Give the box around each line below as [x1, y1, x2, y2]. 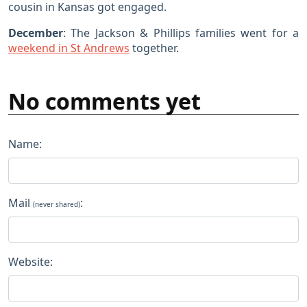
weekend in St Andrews [8, 40, 130, 56]
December [8, 25, 63, 41]
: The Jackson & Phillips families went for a [63, 25, 299, 41]
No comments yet [8, 86, 201, 116]
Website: [8, 254, 53, 270]
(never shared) [33, 199, 80, 210]
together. [130, 40, 179, 56]
